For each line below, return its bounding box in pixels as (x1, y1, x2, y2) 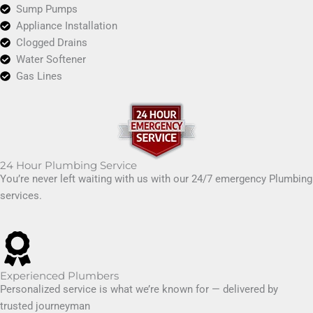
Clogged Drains (16, 36, 88, 49)
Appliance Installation (16, 19, 118, 32)
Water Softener (16, 52, 87, 66)
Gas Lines (16, 69, 63, 82)
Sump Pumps (16, 2, 78, 15)
